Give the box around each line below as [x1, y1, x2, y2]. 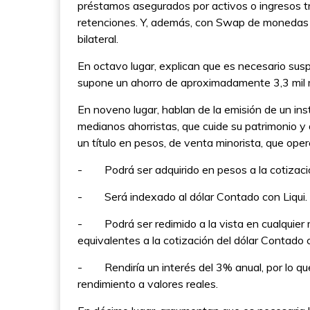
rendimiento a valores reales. [77, 277, 218, 291]
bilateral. [77, 32, 118, 46]
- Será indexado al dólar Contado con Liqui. [77, 190, 307, 203]
